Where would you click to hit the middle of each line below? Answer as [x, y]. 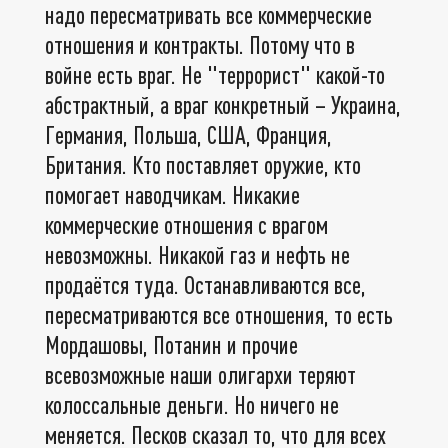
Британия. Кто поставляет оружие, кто [203, 164]
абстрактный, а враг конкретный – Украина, [223, 104]
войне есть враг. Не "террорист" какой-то [215, 74]
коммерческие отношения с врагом [186, 224]
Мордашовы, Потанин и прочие [171, 344]
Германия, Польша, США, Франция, [188, 134]
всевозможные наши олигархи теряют [200, 374]
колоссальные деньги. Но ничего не [192, 404]
